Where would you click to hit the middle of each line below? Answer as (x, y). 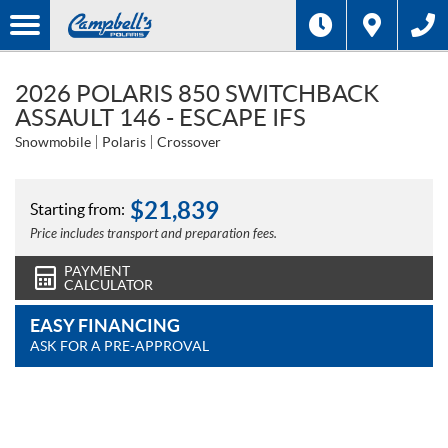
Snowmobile (53, 142)
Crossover (189, 142)
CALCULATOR (108, 285)
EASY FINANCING (105, 325)
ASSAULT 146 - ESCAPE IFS (160, 117)
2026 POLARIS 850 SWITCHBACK (197, 93)
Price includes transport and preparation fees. (153, 234)
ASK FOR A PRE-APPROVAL (119, 346)
